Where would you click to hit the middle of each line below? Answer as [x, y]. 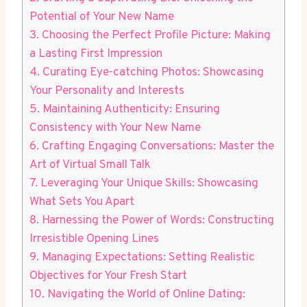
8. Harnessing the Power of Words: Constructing [152, 220]
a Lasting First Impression [96, 54]
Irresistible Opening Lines [94, 239]
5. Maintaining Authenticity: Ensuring [125, 109]
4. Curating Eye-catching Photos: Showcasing [147, 72]
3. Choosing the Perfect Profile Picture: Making [150, 35]
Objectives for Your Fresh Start [108, 276]
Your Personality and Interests [107, 91]
